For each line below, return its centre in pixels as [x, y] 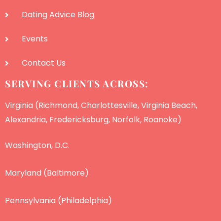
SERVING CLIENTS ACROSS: [77, 84]
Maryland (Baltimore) [47, 173]
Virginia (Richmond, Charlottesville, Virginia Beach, [101, 106]
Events [35, 39]
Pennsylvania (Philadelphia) [58, 201]
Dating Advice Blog [58, 15]
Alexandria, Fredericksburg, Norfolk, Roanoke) [93, 120]
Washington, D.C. [37, 146]
